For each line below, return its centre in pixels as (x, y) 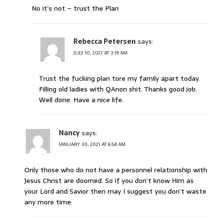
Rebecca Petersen (105, 42)
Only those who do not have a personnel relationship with (116, 170)
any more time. (48, 202)
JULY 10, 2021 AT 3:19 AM (100, 53)
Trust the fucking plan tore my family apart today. (119, 79)
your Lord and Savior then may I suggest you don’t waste (115, 191)
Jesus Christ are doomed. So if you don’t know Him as (109, 181)
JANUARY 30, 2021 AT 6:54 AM (92, 145)
